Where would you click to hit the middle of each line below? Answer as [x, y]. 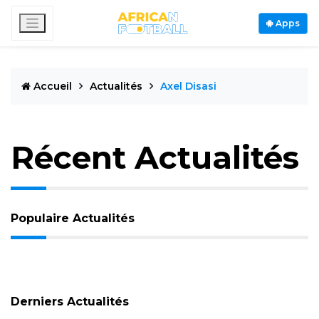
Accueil [53, 86]
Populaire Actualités [73, 218]
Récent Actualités [155, 157]
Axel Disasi [188, 86]
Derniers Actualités [70, 302]
